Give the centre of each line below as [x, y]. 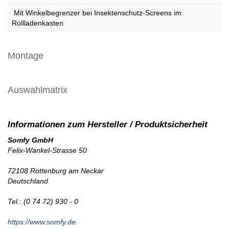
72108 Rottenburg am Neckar [56, 170]
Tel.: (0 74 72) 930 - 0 [43, 201]
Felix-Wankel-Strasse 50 [47, 150]
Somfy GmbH [30, 140]
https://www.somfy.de [42, 222]
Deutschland [28, 181]
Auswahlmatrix [38, 90]
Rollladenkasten [38, 23]
